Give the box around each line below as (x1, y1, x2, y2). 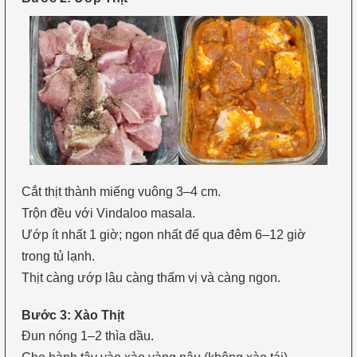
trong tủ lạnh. (21, 249, 95, 264)
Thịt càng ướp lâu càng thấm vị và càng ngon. (21, 271, 280, 285)
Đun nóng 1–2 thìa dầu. (21, 328, 154, 343)
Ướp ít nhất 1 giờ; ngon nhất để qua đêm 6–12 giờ (21, 228, 306, 242)
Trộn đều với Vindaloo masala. (21, 206, 195, 221)
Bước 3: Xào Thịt (21, 308, 124, 322)
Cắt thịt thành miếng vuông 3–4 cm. (21, 185, 221, 199)
